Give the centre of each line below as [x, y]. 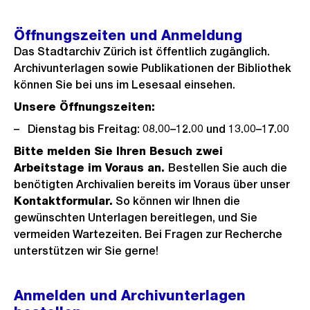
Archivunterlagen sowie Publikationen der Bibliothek [153, 68]
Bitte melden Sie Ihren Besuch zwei [118, 151]
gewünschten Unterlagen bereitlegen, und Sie [136, 218]
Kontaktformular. [63, 201]
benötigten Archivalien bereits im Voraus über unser [152, 184]
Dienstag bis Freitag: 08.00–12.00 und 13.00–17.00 [158, 129]
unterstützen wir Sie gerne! [86, 251]
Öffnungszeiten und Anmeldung [128, 35]
